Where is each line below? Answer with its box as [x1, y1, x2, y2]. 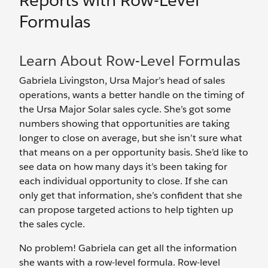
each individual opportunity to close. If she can [19, 175, 228, 187]
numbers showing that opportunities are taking [19, 117, 230, 130]
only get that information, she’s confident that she [19, 189, 242, 202]
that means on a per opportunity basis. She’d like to [19, 146, 248, 159]
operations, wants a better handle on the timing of [19, 89, 244, 101]
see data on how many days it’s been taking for [19, 160, 227, 173]
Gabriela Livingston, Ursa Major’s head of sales [19, 74, 225, 87]
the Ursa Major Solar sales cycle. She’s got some [19, 103, 231, 115]
